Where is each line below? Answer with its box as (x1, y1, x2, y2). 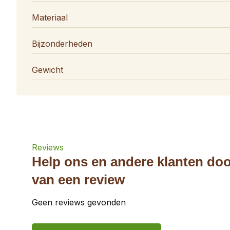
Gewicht (32, 65, 63, 75)
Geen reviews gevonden (32, 197, 126, 207)
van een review (32, 172, 125, 187)
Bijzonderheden (32, 39, 92, 49)
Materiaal (32, 12, 68, 23)
